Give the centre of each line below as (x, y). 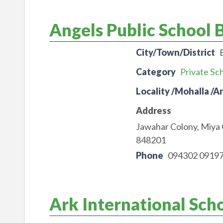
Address (153, 111)
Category (156, 72)
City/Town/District (175, 52)
